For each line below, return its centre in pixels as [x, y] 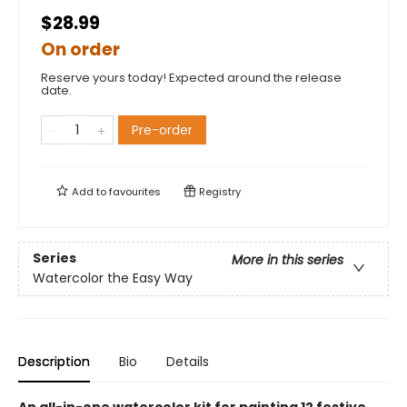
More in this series [288, 260]
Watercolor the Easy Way [113, 278]
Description [54, 362]
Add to [89, 192]
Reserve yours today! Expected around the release [191, 78]
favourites [135, 192]
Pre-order [162, 130]
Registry [218, 192]
